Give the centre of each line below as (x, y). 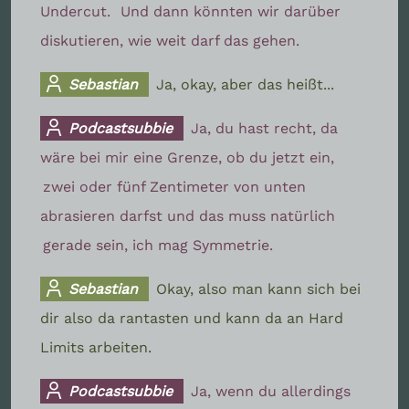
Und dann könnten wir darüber (231, 11)
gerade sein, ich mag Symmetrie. (158, 245)
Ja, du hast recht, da (265, 128)
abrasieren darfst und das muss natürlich (188, 215)
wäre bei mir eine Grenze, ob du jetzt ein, (187, 157)
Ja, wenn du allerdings (271, 391)
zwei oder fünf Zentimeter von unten (174, 186)
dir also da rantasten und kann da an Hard (192, 318)
